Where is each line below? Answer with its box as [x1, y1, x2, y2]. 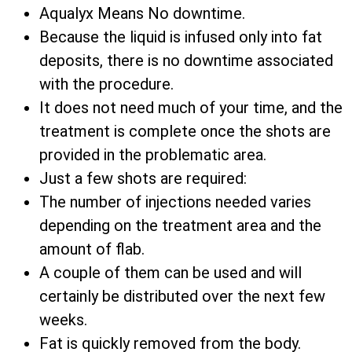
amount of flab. [39, 240, 145, 259]
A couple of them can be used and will [39, 263, 302, 283]
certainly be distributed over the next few [39, 287, 325, 306]
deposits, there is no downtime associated [39, 51, 333, 71]
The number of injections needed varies [39, 192, 311, 212]
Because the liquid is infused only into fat [39, 27, 322, 47]
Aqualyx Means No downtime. [39, 4, 245, 24]
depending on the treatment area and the [39, 216, 321, 236]
